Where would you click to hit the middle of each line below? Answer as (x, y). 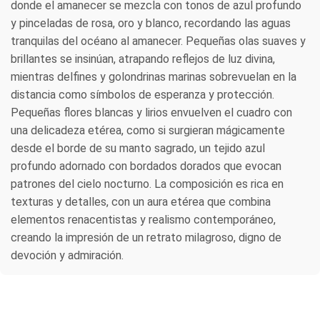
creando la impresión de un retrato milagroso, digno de (146, 237)
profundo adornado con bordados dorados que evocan (146, 166)
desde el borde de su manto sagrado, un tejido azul (138, 148)
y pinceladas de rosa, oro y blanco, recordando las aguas (151, 23)
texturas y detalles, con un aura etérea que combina (141, 201)
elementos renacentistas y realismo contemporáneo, (143, 219)
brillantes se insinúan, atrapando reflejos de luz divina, (143, 59)
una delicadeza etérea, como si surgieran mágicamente (148, 130)
